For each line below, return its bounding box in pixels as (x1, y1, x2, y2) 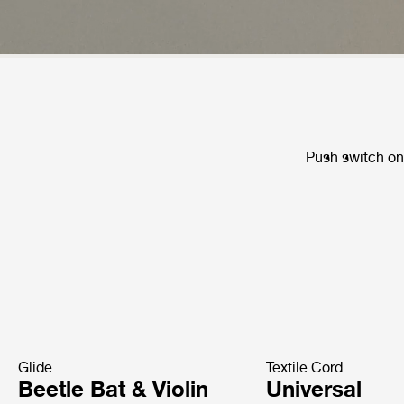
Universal (266, 375, 363, 402)
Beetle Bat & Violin (18, 375, 208, 402)
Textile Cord (266, 358, 344, 376)
